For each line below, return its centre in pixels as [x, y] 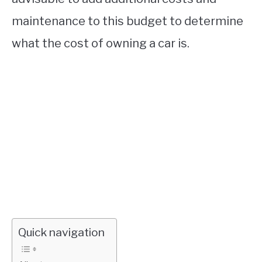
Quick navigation [61, 232]
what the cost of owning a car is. [101, 44]
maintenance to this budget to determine [127, 21]
